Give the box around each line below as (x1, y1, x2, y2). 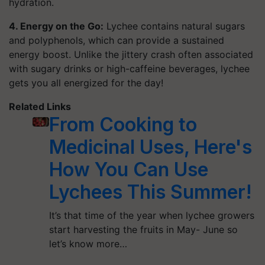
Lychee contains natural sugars (104, 20, 245, 32)
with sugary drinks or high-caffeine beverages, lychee (9, 63, 250, 75)
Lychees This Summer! (49, 180, 253, 203)
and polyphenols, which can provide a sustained (9, 34, 224, 46)
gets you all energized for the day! (9, 77, 163, 89)
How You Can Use (49, 158, 209, 181)
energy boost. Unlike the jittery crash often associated (9, 49, 253, 60)
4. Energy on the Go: (9, 20, 104, 32)
